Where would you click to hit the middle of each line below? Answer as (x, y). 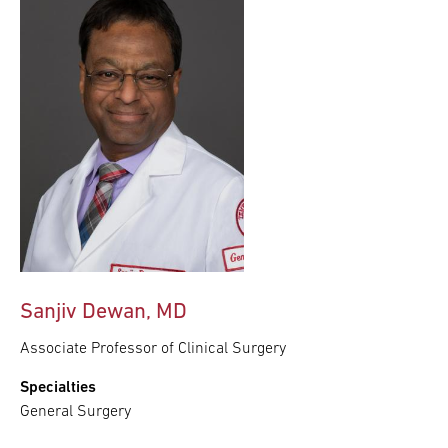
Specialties (58, 387)
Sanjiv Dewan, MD (103, 312)
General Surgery (75, 411)
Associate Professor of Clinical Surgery (153, 348)
